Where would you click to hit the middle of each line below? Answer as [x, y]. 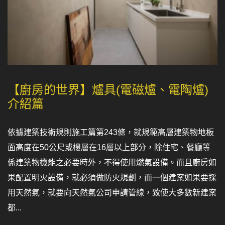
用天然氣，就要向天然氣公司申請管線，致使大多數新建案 [112, 192]
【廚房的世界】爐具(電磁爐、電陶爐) [108, 89]
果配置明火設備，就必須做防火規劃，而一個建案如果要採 [112, 177]
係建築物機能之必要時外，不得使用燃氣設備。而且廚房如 [112, 162]
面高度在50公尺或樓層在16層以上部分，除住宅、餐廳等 [109, 147]
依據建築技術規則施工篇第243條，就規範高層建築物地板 [111, 132]
